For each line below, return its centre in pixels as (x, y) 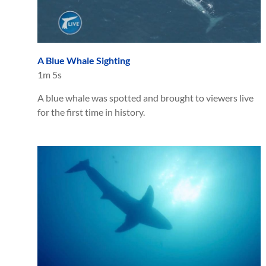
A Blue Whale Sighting (84, 60)
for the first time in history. (91, 112)
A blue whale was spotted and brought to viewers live (145, 97)
